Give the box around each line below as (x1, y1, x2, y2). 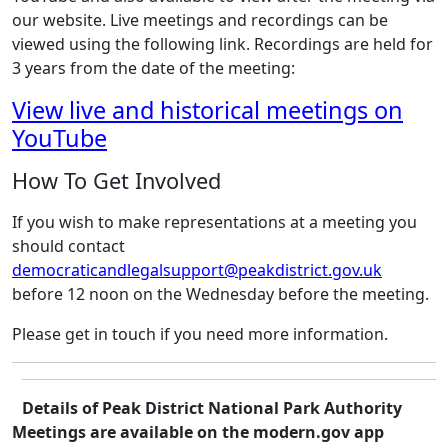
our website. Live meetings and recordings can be (12, 9, 388, 31)
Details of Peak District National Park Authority (22, 397, 402, 419)
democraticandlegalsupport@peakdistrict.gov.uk (12, 259, 382, 281)
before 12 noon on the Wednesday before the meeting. (12, 283, 429, 305)
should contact (12, 235, 125, 257)
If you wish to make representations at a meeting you (12, 211, 417, 233)
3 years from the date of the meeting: (12, 57, 295, 79)
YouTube (12, 122, 107, 154)
